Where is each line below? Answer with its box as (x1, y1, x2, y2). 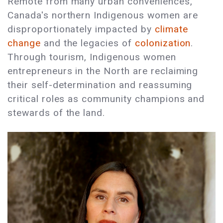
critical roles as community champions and (7, 93, 205, 105)
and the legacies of (40, 37, 135, 49)
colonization (134, 37, 191, 49)
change (7, 37, 41, 49)
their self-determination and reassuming (7, 79, 193, 91)
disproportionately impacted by (7, 23, 152, 35)
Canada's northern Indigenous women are (7, 9, 198, 21)
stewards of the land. (7, 107, 106, 118)
